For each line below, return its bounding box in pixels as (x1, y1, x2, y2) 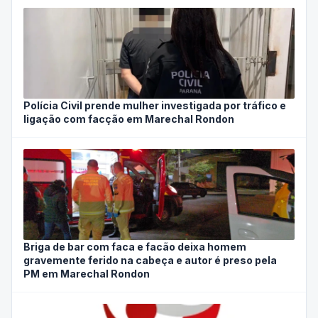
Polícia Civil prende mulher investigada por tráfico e (23, 99, 286, 112)
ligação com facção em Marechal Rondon (23, 113, 234, 126)
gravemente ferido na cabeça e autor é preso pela (23, 254, 277, 267)
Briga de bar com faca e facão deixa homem (23, 241, 246, 253)
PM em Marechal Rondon (23, 268, 150, 280)
